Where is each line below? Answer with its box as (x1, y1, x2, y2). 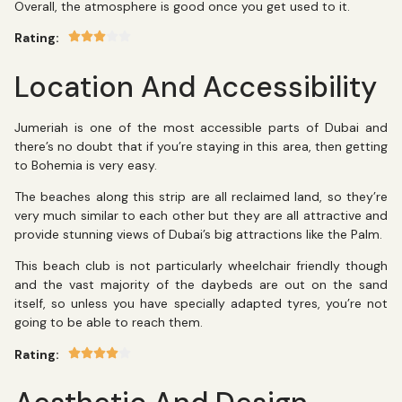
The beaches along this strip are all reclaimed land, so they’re (14, 188, 388, 205)
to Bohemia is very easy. (14, 156, 157, 173)
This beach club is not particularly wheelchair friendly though (14, 258, 388, 275)
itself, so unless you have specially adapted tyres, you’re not (14, 295, 388, 312)
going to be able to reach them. (14, 314, 206, 331)
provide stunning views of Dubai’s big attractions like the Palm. (14, 225, 386, 242)
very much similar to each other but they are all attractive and (14, 206, 388, 223)
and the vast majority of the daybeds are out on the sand (14, 276, 388, 293)
